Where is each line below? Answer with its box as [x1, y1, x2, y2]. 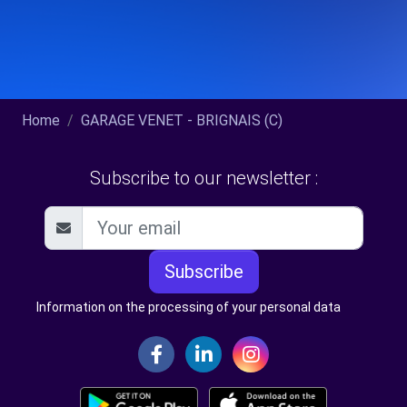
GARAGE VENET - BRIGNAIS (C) [81, 112, 283, 129]
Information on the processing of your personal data [36, 300, 341, 314]
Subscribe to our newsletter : [89, 167, 318, 189]
